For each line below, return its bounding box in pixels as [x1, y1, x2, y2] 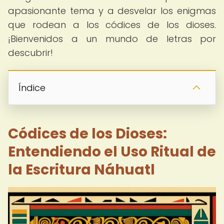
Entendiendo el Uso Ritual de [8, 142, 216, 161]
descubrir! [8, 46, 53, 59]
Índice [18, 81, 45, 94]
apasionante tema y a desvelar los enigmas [8, 4, 216, 17]
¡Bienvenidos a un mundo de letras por [8, 32, 216, 45]
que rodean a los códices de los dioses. [8, 18, 216, 31]
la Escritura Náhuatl [8, 160, 155, 179]
